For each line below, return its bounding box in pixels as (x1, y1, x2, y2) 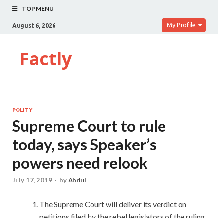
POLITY (12, 107, 32, 113)
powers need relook (12, 153, 148, 172)
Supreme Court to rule (12, 116, 166, 135)
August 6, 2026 (12, 22, 55, 29)
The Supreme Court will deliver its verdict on (39, 200, 186, 209)
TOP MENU (22, 5, 54, 12)
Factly (19, 47, 72, 71)
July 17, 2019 (12, 176, 52, 184)
